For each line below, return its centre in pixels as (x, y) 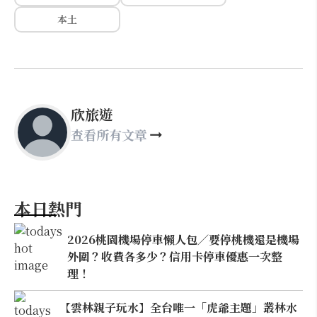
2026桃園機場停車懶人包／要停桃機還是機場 (184, 239)
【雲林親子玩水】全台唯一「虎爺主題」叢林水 (178, 307)
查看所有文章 (109, 134)
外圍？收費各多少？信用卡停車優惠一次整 (175, 256)
